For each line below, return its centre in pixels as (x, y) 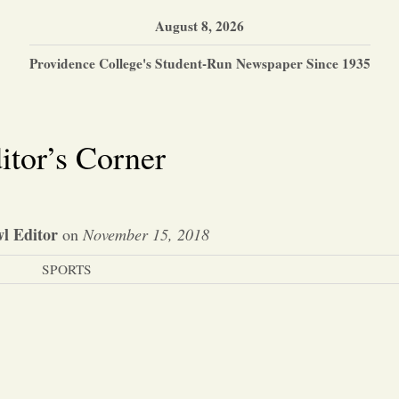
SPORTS (66, 269)
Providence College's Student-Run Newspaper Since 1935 (199, 63)
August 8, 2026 (199, 25)
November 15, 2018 (146, 234)
